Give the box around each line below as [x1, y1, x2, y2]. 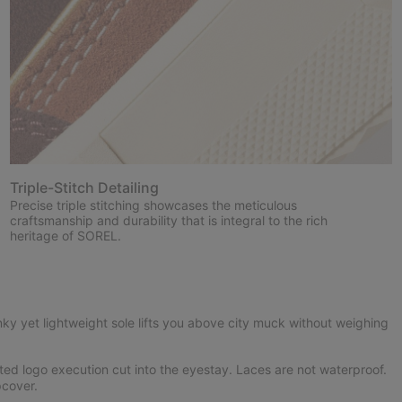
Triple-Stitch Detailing [9, 179, 159, 197]
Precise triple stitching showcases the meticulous [9, 197, 297, 214]
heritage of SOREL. [9, 228, 121, 244]
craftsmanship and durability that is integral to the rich [9, 213, 328, 229]
